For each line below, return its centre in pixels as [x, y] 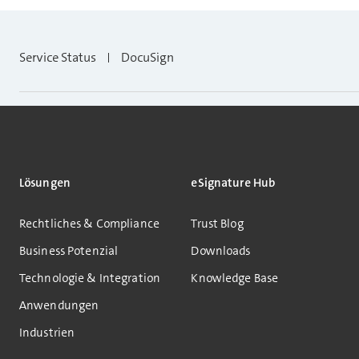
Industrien [47, 333]
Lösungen [45, 183]
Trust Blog [217, 224]
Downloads [221, 251]
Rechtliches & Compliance [89, 224]
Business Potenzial [69, 251]
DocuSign [147, 57]
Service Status [58, 57]
